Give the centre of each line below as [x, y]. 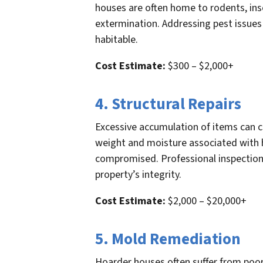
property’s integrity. [138, 174]
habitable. [117, 39]
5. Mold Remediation [168, 239]
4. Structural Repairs [168, 104]
